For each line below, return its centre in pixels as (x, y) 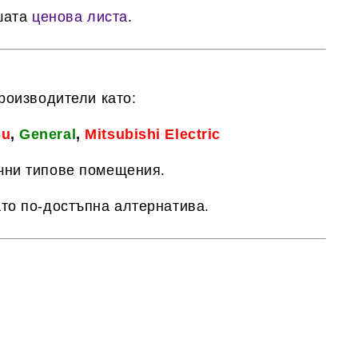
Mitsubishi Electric (153, 134)
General (48, 134)
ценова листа (80, 17)
